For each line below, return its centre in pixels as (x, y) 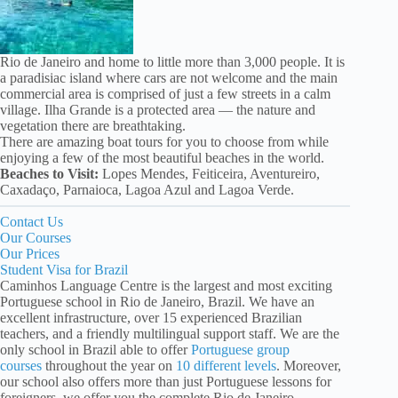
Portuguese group (240, 350)
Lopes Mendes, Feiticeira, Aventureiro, (209, 174)
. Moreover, (309, 366)
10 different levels (226, 366)
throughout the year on (109, 366)
